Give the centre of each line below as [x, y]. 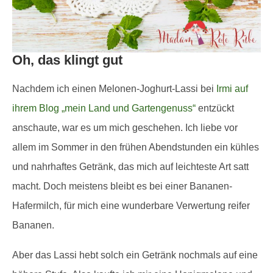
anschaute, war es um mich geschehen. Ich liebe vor [125, 128]
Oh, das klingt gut [67, 60]
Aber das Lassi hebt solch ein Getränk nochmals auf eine [135, 255]
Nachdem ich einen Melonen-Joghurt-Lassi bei [114, 89]
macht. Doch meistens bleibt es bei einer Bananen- [122, 186]
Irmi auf [232, 89]
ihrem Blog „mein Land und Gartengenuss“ [104, 108]
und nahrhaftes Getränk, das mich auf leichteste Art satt [130, 167]
